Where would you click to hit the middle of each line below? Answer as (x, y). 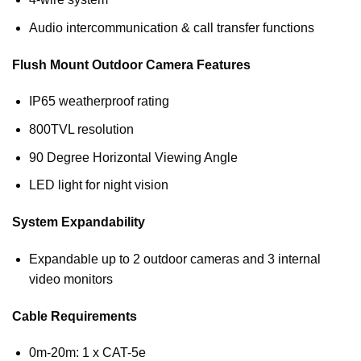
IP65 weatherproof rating (99, 102)
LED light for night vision (98, 185)
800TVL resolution (81, 129)
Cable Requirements (75, 316)
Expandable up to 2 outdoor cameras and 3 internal (174, 259)
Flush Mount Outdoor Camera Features (131, 64)
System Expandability (79, 222)
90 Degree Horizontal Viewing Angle (133, 157)
